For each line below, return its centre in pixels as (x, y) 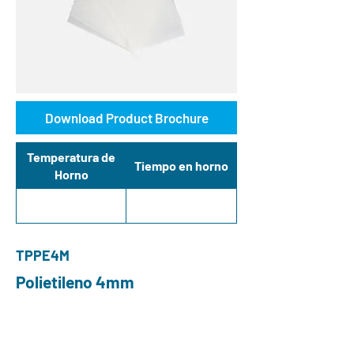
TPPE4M (43, 255)
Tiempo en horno (181, 165)
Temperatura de (71, 156)
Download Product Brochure (126, 117)
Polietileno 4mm (75, 281)
